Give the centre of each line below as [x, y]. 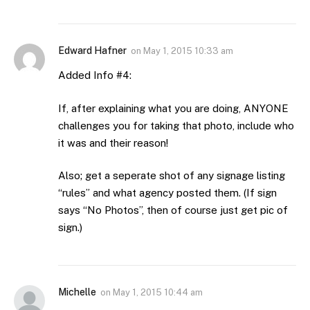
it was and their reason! [113, 143]
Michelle [77, 292]
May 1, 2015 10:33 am [188, 51]
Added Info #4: [95, 75]
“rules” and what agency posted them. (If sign [167, 193]
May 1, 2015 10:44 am [158, 293]
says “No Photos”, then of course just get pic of [173, 210]
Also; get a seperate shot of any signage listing [172, 176]
